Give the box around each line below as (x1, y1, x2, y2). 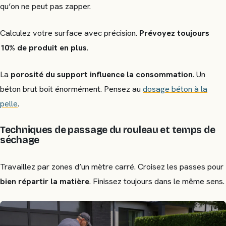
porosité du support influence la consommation (11, 69, 193, 80)
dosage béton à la (143, 83, 207, 94)
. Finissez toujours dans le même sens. (89, 176, 224, 187)
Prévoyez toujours (139, 27, 209, 38)
